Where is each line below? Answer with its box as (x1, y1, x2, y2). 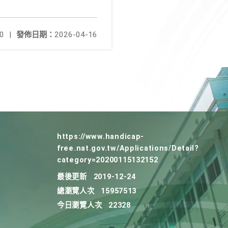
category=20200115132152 (57, 156, 158, 165)
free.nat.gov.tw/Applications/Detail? (57, 144, 199, 153)
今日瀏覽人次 (57, 201, 102, 210)
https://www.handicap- (57, 132, 145, 141)
